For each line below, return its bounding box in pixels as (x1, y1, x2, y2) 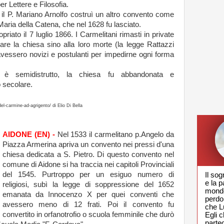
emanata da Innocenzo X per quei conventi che (2, 190, 174, 198)
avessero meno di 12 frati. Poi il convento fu (2, 200, 174, 208)
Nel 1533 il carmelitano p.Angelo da (57, 130, 174, 138)
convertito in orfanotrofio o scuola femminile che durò (2, 210, 174, 218)
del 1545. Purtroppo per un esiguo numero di (2, 170, 174, 178)
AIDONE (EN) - (2, 130, 55, 138)
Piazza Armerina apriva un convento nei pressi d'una (2, 140, 174, 148)
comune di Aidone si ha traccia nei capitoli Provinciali (2, 160, 174, 168)
